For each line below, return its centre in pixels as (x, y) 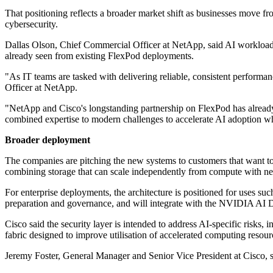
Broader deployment (48, 140)
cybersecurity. (31, 24)
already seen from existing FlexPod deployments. (99, 56)
